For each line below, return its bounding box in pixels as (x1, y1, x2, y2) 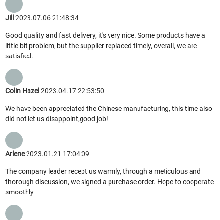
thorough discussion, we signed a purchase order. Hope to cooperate (5, 177, 214, 186)
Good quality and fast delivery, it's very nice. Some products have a (5, 31, 206, 39)
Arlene (5, 149, 25, 158)
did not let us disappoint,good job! (5, 114, 109, 123)
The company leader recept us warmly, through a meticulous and (5, 167, 201, 175)
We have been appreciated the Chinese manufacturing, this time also (5, 104, 213, 112)
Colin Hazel (5, 86, 40, 95)
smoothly (5, 188, 34, 196)
